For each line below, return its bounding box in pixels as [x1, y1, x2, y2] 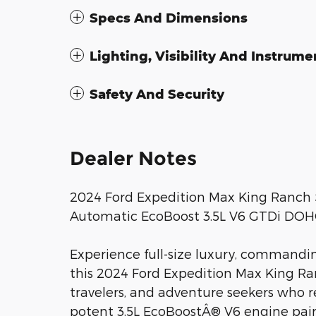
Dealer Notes [70, 147, 197, 171]
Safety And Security [90, 86, 224, 102]
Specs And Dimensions [90, 10, 248, 26]
